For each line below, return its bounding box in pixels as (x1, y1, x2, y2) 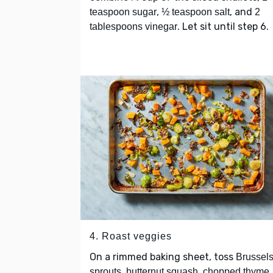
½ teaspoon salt (161, 7, 230, 18)
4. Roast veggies (90, 230, 172, 241)
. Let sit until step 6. (177, 21, 269, 33)
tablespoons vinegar (90, 21, 177, 32)
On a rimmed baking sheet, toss (90, 250, 236, 263)
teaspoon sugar (90, 7, 157, 18)
